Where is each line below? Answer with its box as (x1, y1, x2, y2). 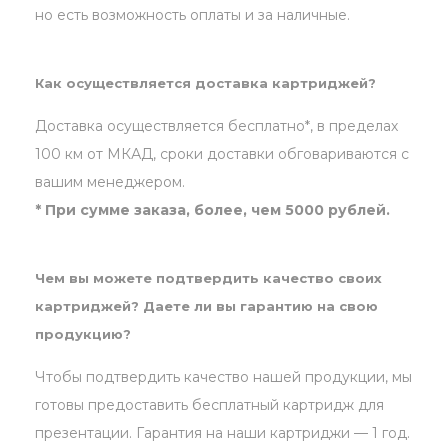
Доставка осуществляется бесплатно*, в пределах (35, 117, 398, 136)
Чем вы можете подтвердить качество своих (35, 270, 382, 287)
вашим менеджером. (35, 173, 185, 192)
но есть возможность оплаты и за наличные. (35, 6, 350, 25)
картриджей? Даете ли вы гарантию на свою (35, 298, 378, 315)
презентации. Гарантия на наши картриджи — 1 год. (35, 424, 410, 443)
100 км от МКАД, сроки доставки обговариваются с (35, 145, 409, 164)
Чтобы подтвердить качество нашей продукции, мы (35, 368, 412, 387)
